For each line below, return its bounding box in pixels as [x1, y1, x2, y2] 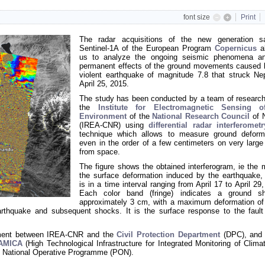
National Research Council [152, 112, 250, 121]
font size [183, 13, 210, 21]
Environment [79, 112, 127, 121]
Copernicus [214, 44, 257, 53]
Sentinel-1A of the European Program [79, 44, 215, 53]
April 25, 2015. [79, 79, 130, 88]
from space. [79, 147, 121, 156]
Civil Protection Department [117, 230, 220, 239]
